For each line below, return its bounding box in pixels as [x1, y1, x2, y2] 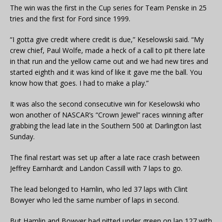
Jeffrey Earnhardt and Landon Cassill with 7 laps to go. [10, 164, 182, 173]
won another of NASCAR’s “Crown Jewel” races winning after [10, 110, 203, 120]
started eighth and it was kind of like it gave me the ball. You [10, 67, 202, 77]
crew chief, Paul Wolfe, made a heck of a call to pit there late [10, 46, 205, 55]
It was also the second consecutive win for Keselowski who [10, 99, 200, 109]
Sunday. [10, 132, 35, 142]
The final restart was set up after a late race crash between [10, 153, 200, 163]
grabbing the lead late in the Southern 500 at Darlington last [10, 121, 202, 131]
